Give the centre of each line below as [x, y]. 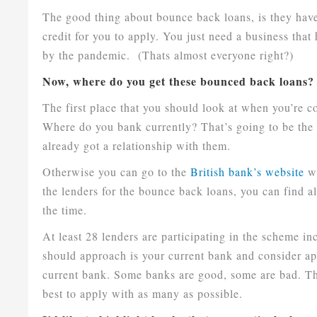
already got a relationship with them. [137, 146]
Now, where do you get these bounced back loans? [179, 81]
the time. [67, 210]
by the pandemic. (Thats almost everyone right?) [168, 55]
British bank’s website [248, 172]
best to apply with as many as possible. [143, 294]
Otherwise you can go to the [117, 172]
